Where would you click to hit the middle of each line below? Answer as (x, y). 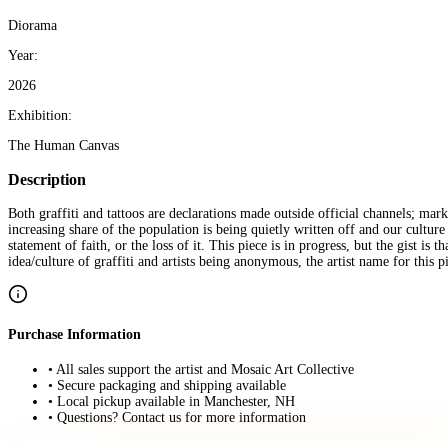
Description (47, 179)
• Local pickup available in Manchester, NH (171, 401)
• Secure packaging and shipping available (167, 385)
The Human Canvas (63, 145)
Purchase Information (74, 334)
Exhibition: (40, 115)
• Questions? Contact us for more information (177, 417)
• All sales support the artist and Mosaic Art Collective (201, 369)
